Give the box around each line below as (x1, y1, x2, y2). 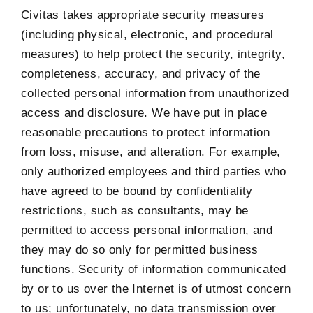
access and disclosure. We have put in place (21, 105, 268, 119)
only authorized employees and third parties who (21, 164, 286, 178)
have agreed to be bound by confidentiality (21, 184, 253, 198)
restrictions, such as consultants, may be (21, 203, 249, 217)
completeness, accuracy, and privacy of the (21, 66, 261, 80)
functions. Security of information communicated (21, 262, 286, 276)
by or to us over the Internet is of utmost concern (21, 282, 291, 296)
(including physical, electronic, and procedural (21, 27, 274, 41)
